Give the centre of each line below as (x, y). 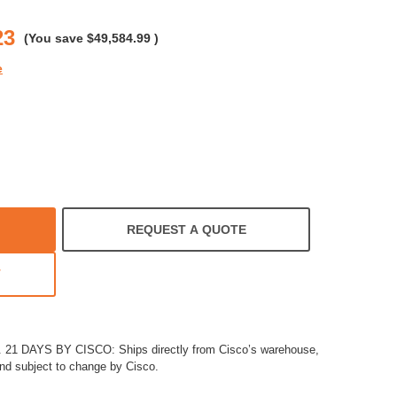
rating (21, 13)
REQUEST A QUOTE (186, 229)
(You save (54, 38)
